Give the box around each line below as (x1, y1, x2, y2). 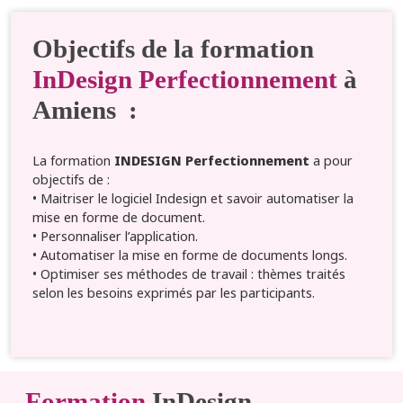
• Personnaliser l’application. (32, 227, 198, 245)
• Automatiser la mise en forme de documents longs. (32, 246, 347, 264)
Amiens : (32, 94, 138, 124)
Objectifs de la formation (32, 33, 314, 63)
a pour (309, 151, 353, 169)
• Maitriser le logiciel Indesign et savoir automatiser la (32, 189, 354, 207)
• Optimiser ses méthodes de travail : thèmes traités (32, 264, 345, 282)
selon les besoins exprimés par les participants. (32, 283, 315, 301)
